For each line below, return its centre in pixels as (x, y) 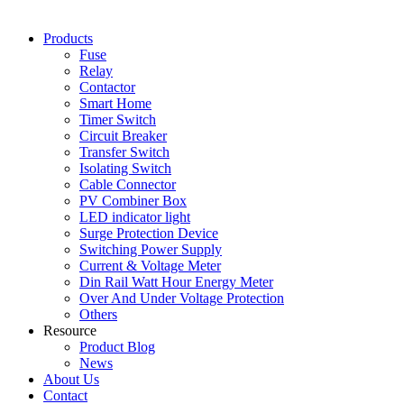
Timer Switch (118, 119)
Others (98, 314)
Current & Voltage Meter (150, 266)
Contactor (107, 87)
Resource (70, 331)
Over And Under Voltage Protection (182, 298)
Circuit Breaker (123, 136)
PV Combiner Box (133, 201)
